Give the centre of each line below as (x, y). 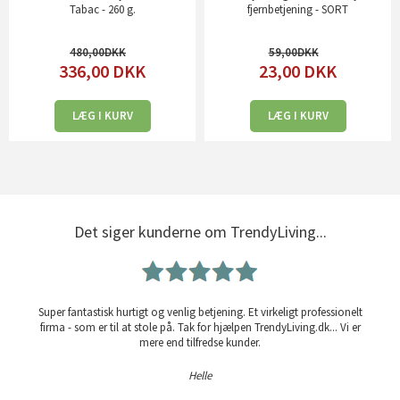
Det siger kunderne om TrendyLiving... (200, 232)
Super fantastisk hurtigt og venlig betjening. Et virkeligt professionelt (200, 312)
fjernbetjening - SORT (298, 10)
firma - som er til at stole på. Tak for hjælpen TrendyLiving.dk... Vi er (200, 328)
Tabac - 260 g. (102, 10)
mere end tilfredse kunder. (200, 343)
